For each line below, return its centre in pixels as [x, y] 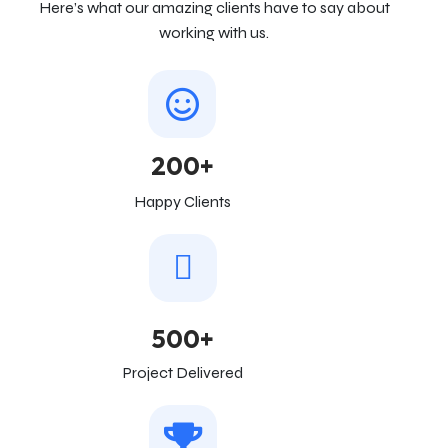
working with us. [214, 32]
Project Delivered [182, 372]
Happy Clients [182, 201]
